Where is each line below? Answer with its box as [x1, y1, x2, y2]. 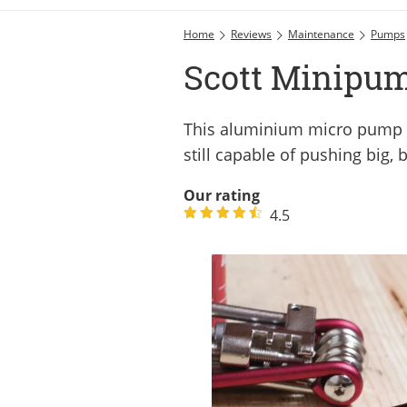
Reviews [231, 25, 272, 42]
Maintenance [288, 25, 354, 42]
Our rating [184, 184, 260, 205]
